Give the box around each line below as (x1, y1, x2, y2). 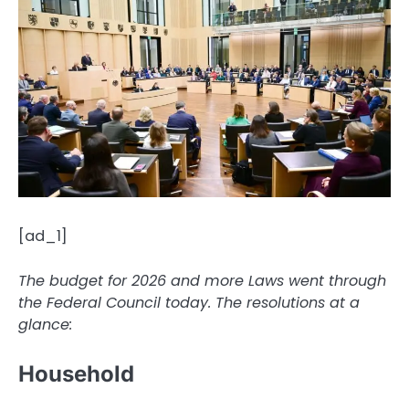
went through (288, 269, 386, 291)
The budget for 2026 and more (18, 269, 244, 291)
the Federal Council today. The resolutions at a (18, 291, 360, 313)
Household (18, 360, 134, 387)
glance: (18, 313, 72, 335)
